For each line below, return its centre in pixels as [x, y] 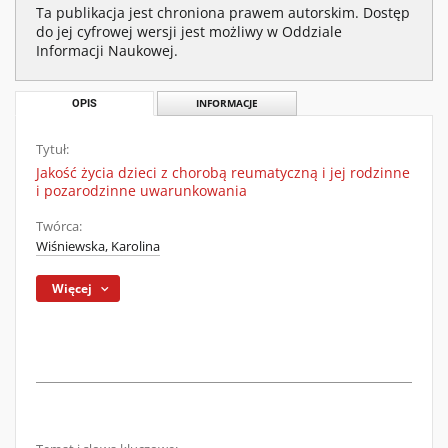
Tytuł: [52, 149]
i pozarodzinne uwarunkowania [141, 190]
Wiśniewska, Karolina [98, 246]
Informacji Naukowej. [107, 50]
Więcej [72, 288]
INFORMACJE [226, 103]
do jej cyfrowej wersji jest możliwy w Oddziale [189, 31]
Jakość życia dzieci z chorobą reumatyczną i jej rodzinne [223, 172]
